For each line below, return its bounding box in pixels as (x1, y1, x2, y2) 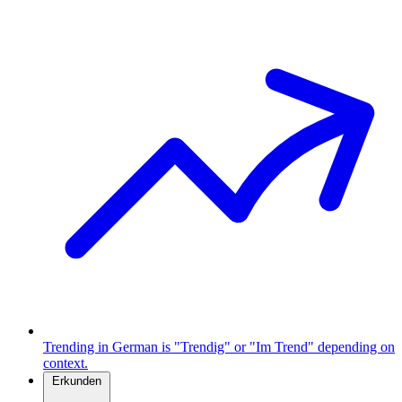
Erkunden (52, 374, 101, 388)
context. (43, 355, 88, 371)
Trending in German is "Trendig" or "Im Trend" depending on (43, 339, 395, 354)
